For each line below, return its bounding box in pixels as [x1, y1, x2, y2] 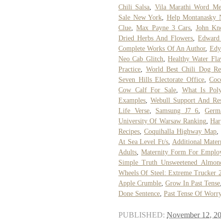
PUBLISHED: [118, 210, 165, 220]
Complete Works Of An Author [118, 44, 206, 52]
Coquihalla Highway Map [144, 127, 217, 135]
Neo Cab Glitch [118, 55, 163, 63]
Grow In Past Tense [165, 179, 220, 187]
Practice [118, 65, 141, 73]
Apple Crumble [118, 179, 161, 187]
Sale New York [118, 13, 162, 21]
